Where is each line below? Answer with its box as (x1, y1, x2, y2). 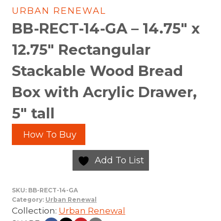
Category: (12, 195, 45, 203)
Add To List (94, 154, 144, 166)
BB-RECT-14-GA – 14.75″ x (12, 20, 200, 37)
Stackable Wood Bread (12, 62, 183, 80)
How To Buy (21, 129, 76, 140)
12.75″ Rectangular (12, 41, 150, 59)
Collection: (12, 205, 59, 216)
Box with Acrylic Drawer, (12, 83, 197, 101)
